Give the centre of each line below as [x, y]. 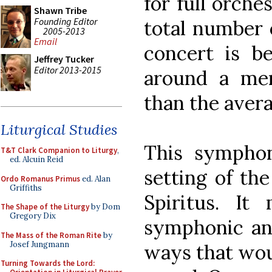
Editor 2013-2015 [68, 70]
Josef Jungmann [39, 244]
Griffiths [26, 188]
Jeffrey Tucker [64, 59]
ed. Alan [95, 178]
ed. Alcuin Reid [36, 159]
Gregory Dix [33, 216]
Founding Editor [66, 21]
